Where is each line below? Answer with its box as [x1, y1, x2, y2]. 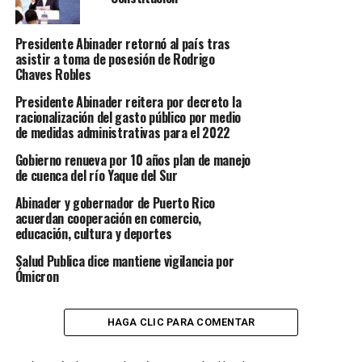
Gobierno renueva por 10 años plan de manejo [15, 150, 250, 170]
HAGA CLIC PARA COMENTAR [107, 316, 255, 328]
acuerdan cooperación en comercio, [15, 208, 202, 228]
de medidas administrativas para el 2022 [15, 123, 231, 142]
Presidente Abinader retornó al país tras [15, 34, 230, 53]
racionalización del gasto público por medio [15, 107, 241, 127]
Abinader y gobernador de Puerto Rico [15, 193, 216, 213]
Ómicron [15, 267, 59, 286]
